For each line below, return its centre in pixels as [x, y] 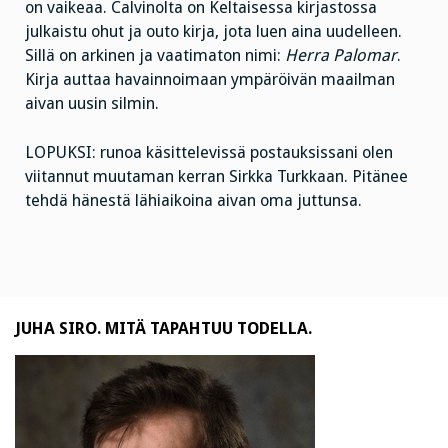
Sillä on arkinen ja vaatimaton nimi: [155, 55]
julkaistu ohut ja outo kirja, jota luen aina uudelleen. [213, 31]
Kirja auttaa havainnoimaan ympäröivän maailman [210, 79]
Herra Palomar [341, 55]
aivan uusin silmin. [92, 103]
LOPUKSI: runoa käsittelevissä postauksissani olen [209, 152]
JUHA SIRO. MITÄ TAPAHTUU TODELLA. [163, 328]
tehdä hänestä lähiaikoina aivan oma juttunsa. [193, 200]
